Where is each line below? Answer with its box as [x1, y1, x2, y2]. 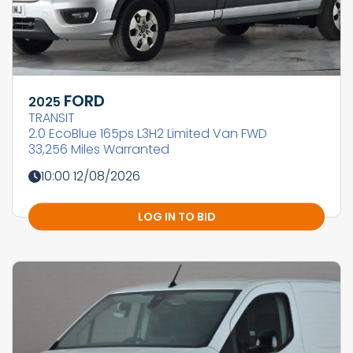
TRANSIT [28, 108, 75, 127]
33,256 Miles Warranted [28, 139, 169, 158]
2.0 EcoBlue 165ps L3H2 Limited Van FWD [28, 124, 267, 143]
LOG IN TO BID [137, 208, 216, 225]
